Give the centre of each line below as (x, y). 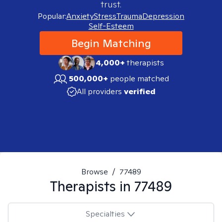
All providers (99, 91)
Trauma (129, 16)
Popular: (52, 16)
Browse (94, 172)
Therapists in (92, 186)
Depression (163, 16)
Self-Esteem (111, 26)
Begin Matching (111, 43)
